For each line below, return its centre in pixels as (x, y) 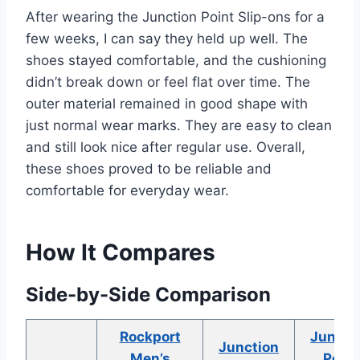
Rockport (150, 337)
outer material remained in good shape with (167, 104)
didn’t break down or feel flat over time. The (168, 82)
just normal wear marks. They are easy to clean (179, 126)
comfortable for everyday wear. (127, 191)
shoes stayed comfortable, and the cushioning (176, 61)
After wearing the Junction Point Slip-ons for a (175, 17)
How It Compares (121, 253)
